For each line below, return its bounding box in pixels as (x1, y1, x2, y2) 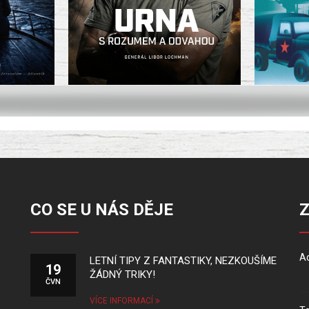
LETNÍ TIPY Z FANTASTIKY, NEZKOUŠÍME (90, 255, 277, 267)
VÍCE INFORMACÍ (90, 296, 155, 306)
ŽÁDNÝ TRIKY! (90, 268, 155, 281)
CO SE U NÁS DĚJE (30, 200, 173, 219)
